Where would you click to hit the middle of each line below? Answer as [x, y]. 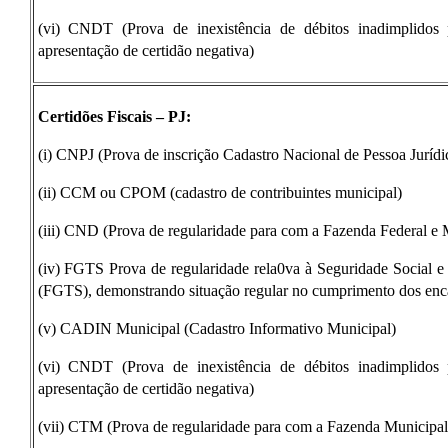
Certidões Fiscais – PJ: [114, 116]
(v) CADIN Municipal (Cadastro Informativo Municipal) [216, 328]
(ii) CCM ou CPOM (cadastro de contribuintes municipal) [219, 192]
